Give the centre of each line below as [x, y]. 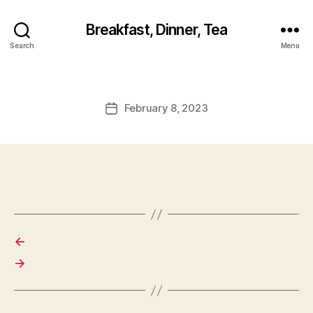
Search [22, 45]
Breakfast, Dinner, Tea [156, 29]
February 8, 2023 [166, 108]
